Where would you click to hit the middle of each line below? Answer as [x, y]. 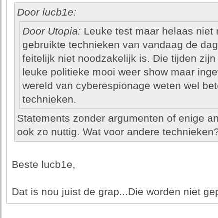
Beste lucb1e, [43, 164]
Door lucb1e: [46, 12]
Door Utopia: [53, 31]
